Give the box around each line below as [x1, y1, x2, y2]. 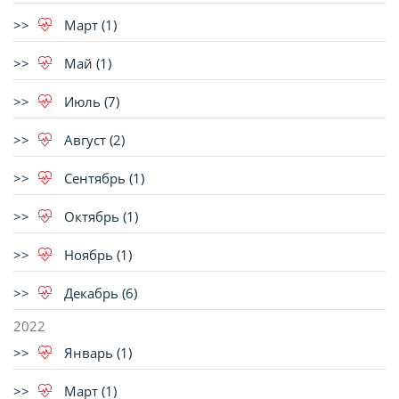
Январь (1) [61, 344, 132, 362]
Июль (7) [61, 93, 119, 110]
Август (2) [61, 131, 125, 149]
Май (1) [61, 54, 111, 72]
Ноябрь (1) [61, 246, 132, 264]
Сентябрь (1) [61, 169, 144, 187]
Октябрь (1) [61, 208, 138, 225]
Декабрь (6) [61, 284, 137, 302]
